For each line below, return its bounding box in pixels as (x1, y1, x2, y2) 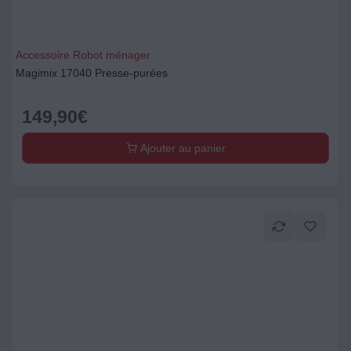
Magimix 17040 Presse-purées (16, 67, 168, 79)
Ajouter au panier (136, 142, 226, 154)
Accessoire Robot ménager (16, 49, 150, 61)
